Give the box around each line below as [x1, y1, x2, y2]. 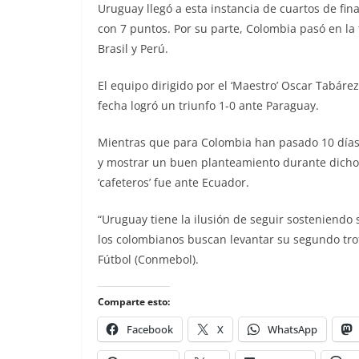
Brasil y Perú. [98, 41, 168, 56]
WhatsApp [268, 322, 317, 337]
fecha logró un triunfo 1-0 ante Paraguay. [98, 98, 319, 113]
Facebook [127, 322, 173, 337]
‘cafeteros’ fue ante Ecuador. [98, 175, 249, 190]
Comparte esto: [98, 295, 170, 309]
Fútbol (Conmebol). [98, 252, 199, 267]
